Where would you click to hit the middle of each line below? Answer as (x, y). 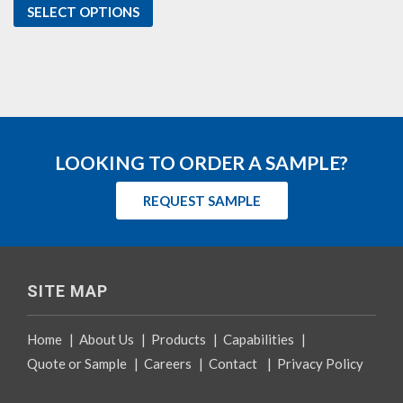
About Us (107, 339)
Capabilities (259, 339)
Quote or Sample (77, 363)
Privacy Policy (320, 363)
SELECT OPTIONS (83, 11)
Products (179, 339)
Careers (168, 363)
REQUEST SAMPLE (201, 200)
